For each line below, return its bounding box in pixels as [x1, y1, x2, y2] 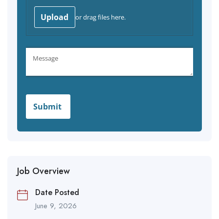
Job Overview [17, 164, 70, 177]
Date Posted [35, 186, 79, 198]
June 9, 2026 [35, 200, 77, 211]
